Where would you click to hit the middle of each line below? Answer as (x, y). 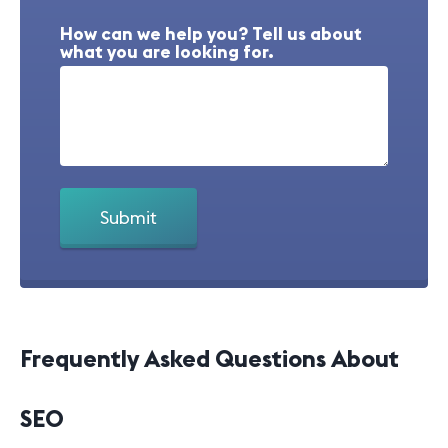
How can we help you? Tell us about (211, 33)
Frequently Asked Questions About (209, 358)
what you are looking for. (167, 51)
